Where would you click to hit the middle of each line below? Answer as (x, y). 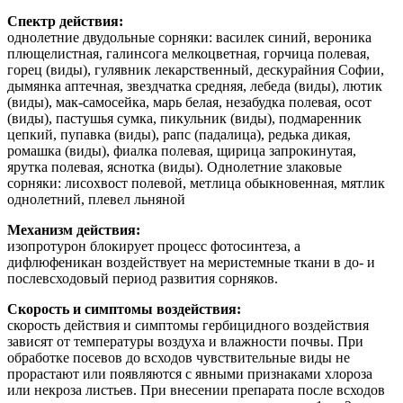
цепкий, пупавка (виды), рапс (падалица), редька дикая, (179, 135)
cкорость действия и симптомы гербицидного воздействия (188, 326)
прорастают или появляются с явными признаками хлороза (190, 374)
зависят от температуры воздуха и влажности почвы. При (185, 342)
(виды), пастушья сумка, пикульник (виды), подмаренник (184, 119)
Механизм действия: (74, 230)
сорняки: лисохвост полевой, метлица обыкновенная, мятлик (196, 184)
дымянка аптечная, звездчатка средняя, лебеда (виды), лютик (195, 86)
